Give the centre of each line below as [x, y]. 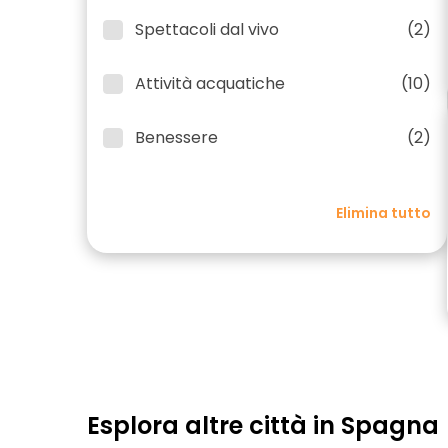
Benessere [176, 137]
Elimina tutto [383, 213]
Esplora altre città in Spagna [263, 425]
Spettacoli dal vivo [207, 29]
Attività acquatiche [210, 83]
